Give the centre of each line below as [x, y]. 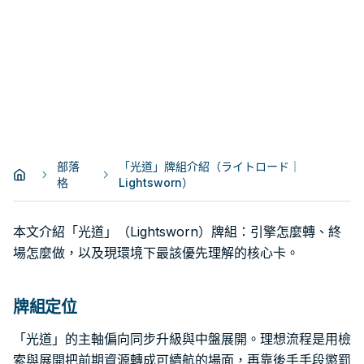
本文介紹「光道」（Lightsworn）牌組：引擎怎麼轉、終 [177, 232]
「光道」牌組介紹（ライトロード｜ [209, 166]
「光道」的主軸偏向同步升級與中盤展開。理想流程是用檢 [182, 339]
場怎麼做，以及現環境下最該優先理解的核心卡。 [156, 253]
